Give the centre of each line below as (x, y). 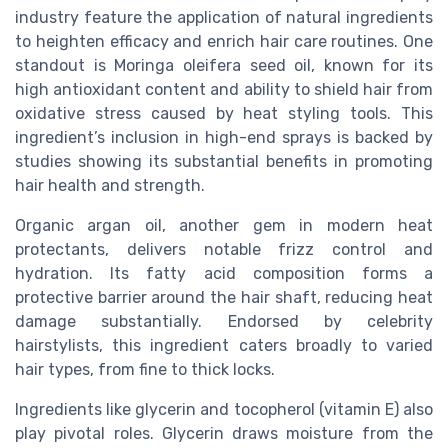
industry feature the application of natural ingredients (224, 18)
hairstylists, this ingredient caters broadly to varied (224, 346)
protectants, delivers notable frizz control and (224, 250)
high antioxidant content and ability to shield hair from (224, 90)
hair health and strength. (110, 186)
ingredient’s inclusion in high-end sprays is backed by (224, 138)
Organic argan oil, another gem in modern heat (224, 226)
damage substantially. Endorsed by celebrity (224, 322)
